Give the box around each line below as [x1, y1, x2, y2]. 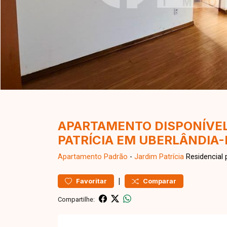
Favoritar [76, 177, 107, 185]
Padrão [104, 153, 128, 161]
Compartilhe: [58, 195, 95, 203]
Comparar [143, 177, 176, 185]
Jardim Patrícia [134, 153, 184, 161]
